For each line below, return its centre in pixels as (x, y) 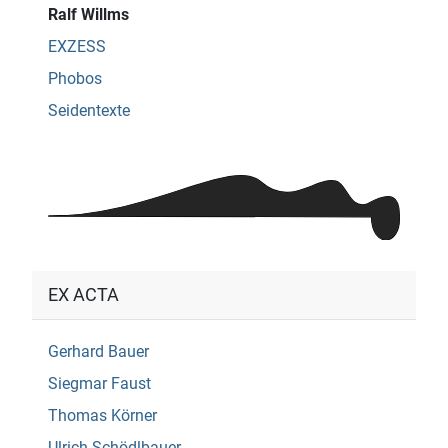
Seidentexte (89, 110)
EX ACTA (83, 295)
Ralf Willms (88, 14)
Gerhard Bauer (98, 352)
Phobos (75, 78)
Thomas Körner (102, 416)
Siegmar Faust (99, 384)
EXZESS (77, 46)
